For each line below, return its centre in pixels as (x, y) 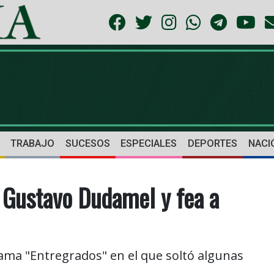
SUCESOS (87, 144)
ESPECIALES (149, 144)
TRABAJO (32, 144)
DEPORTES (213, 144)
